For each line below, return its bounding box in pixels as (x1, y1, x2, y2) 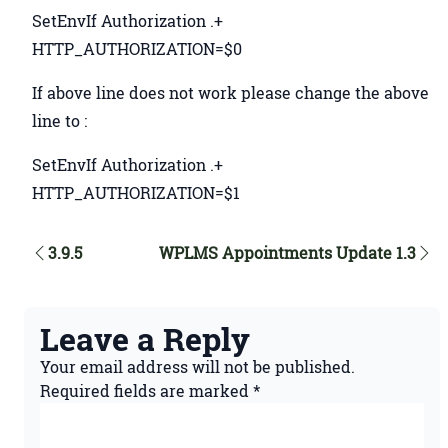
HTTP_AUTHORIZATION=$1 (32, 181, 240, 204)
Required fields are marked (40, 379, 253, 402)
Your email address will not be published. (40, 355, 355, 378)
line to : (32, 109, 87, 132)
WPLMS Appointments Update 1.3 (159, 241, 416, 264)
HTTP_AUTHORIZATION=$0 (32, 37, 242, 60)
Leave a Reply (40, 316, 250, 361)
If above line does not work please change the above (32, 81, 429, 104)
